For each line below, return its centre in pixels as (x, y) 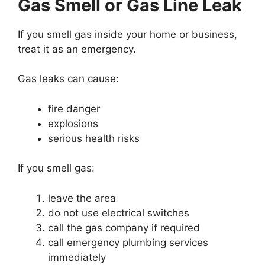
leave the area (82, 198)
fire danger (74, 109)
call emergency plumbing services (128, 242)
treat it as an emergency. (77, 49)
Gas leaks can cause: (68, 79)
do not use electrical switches (119, 213)
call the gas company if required (124, 227)
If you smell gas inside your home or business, (127, 34)
